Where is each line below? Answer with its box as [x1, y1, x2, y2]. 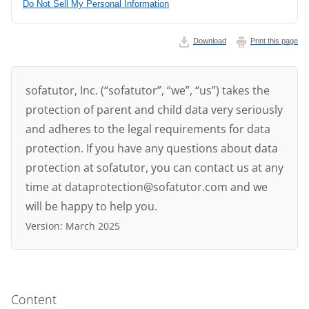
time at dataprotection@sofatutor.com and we [26, 179, 268, 195]
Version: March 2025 [26, 219, 120, 232]
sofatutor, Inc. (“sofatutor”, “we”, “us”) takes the [26, 83, 270, 98]
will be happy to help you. [26, 199, 157, 214]
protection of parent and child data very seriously [26, 102, 283, 117]
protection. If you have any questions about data [26, 141, 278, 156]
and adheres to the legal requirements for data [26, 121, 270, 137]
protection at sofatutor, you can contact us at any [26, 160, 283, 175]
